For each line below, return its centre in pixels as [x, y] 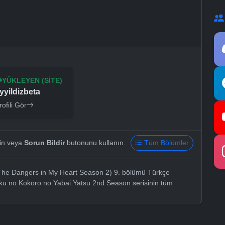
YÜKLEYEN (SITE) [32, 81]
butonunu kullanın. [95, 143]
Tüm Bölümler [166, 143]
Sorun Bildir [44, 143]
